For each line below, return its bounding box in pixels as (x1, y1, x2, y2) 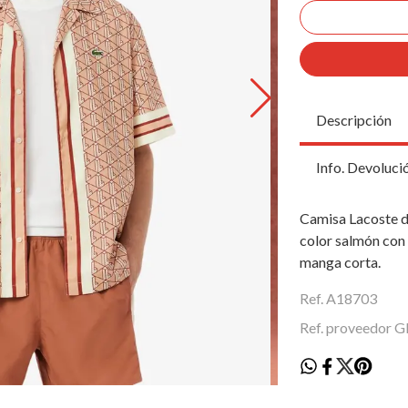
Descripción (316, 110, 392, 128)
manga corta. (300, 252, 381, 270)
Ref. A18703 (300, 289, 377, 307)
